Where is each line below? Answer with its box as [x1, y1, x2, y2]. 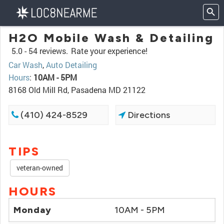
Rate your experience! [71, 45, 147, 56]
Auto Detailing [46, 59, 97, 70]
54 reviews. [28, 45, 68, 56]
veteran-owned [16, 163, 63, 172]
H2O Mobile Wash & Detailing [8, 30, 214, 45]
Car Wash [8, 59, 42, 70]
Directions [125, 109, 170, 120]
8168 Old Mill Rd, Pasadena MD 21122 [8, 84, 145, 95]
